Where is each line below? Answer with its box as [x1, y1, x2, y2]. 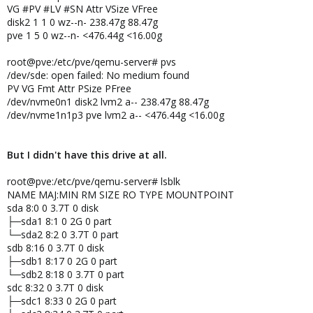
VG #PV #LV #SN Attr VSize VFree [7, 2, 158, 15]
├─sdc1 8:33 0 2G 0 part [7, 294, 117, 307]
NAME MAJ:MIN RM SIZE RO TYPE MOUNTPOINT [7, 188, 234, 201]
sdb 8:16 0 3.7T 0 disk [7, 241, 104, 254]
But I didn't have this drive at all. [7, 148, 167, 161]
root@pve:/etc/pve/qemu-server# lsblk [7, 175, 180, 188]
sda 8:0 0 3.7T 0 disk [7, 201, 99, 214]
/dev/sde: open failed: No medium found [7, 68, 189, 82]
